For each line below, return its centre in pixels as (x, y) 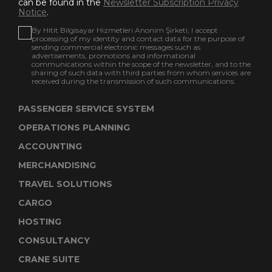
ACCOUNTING (50, 146)
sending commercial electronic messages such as (116, 47)
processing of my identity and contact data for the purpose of (138, 38)
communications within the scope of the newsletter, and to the (141, 64)
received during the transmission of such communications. (134, 81)
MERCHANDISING (57, 165)
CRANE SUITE (49, 259)
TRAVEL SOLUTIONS (65, 184)
